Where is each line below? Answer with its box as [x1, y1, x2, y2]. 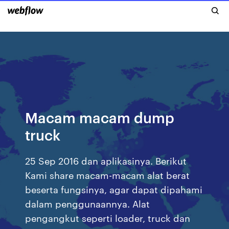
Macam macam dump [25, 107, 175, 126]
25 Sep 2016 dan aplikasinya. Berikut [25, 154, 187, 167]
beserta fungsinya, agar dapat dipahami [25, 182, 203, 195]
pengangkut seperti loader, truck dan [25, 211, 191, 224]
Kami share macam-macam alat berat [25, 168, 190, 181]
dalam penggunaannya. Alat [25, 197, 150, 210]
